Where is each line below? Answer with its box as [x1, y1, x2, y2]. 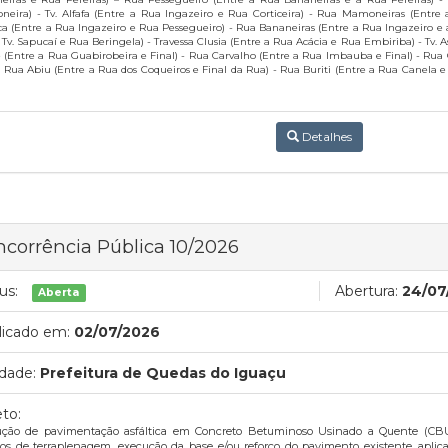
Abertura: [335, 282, 398, 300]
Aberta [38, 286, 80, 299]
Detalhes [298, 129, 352, 144]
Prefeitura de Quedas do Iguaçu [40, 364, 286, 382]
